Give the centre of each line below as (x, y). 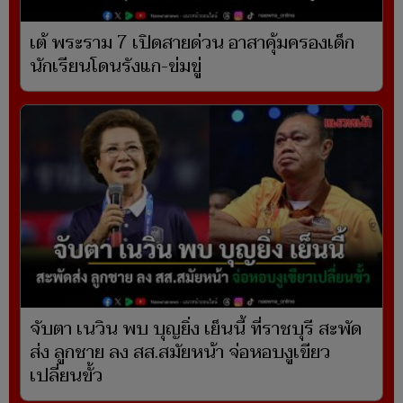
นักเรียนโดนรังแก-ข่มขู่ (116, 67)
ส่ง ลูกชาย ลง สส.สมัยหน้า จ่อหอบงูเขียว (180, 353)
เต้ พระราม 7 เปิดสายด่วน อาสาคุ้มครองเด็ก (192, 44)
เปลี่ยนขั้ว (66, 376)
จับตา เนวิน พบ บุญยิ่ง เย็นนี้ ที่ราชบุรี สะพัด (196, 330)
